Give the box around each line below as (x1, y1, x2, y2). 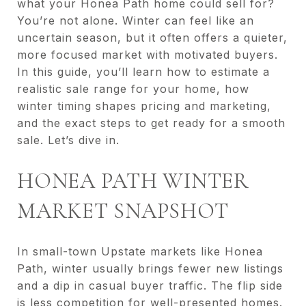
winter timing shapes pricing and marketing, (17, 99, 271, 113)
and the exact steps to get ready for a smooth (17, 116, 286, 130)
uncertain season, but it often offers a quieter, (17, 31, 288, 44)
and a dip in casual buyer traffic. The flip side (17, 278, 283, 292)
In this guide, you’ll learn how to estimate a (17, 65, 270, 79)
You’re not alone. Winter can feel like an (17, 14, 254, 27)
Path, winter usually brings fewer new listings (17, 261, 283, 275)
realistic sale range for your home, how (17, 82, 249, 96)
